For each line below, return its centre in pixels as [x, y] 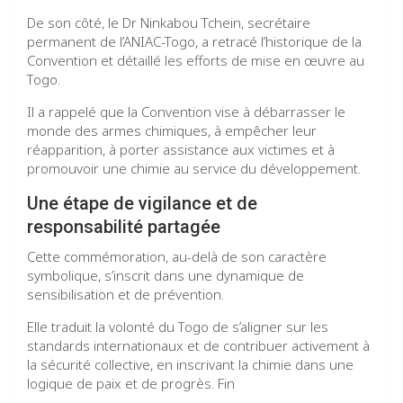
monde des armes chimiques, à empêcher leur [172, 131]
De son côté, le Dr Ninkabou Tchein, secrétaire [169, 23]
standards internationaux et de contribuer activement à [198, 346]
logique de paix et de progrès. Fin [131, 384]
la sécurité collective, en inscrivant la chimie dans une [190, 365]
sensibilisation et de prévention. [125, 295]
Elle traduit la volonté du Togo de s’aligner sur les [178, 327]
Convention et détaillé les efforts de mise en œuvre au [196, 61]
